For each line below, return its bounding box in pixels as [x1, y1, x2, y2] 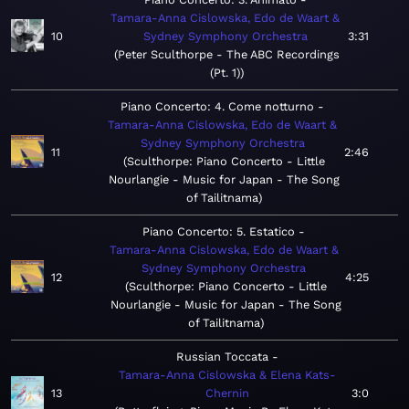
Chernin [204, 386, 249, 401]
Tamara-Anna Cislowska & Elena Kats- [118, 368, 336, 383]
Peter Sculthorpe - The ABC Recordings [118, 47, 340, 62]
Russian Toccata [175, 350, 268, 364]
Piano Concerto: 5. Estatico [142, 225, 295, 239]
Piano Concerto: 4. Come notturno [121, 100, 314, 114]
